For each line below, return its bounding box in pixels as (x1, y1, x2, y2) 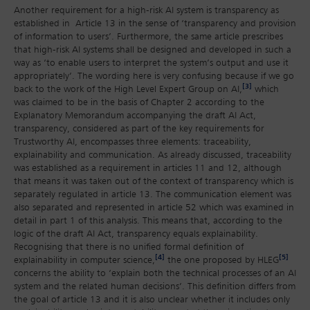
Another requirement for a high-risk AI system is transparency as (14, 6, 279, 16)
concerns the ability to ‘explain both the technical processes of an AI (14, 268, 296, 279)
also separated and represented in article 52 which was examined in (14, 203, 294, 213)
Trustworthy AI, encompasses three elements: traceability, (14, 137, 251, 147)
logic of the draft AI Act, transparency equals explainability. (14, 229, 258, 239)
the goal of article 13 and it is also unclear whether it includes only (14, 295, 290, 305)
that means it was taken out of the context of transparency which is (14, 176, 293, 187)
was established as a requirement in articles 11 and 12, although (14, 163, 282, 174)
